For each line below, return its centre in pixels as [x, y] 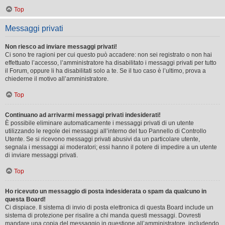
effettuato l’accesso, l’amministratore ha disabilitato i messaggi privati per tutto [111, 63]
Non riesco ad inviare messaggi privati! [61, 46]
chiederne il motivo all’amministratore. [57, 79]
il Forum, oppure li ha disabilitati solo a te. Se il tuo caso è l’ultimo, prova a [105, 71]
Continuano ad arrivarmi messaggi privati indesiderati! [83, 115]
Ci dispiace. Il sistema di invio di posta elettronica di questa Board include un [109, 207]
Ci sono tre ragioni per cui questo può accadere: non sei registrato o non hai [108, 54]
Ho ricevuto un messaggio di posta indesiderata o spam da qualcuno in [106, 191]
